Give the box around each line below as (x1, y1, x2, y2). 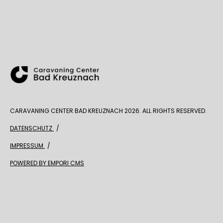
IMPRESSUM (10, 141, 45, 150)
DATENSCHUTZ (10, 124, 54, 133)
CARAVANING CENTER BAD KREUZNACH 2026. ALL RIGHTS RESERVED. (10, 107, 207, 115)
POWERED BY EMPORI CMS (10, 159, 84, 168)
